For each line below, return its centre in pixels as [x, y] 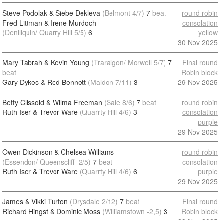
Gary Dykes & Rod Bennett [44, 82]
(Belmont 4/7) [123, 13]
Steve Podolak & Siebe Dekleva [51, 13]
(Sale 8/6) [119, 102]
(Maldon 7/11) [110, 82]
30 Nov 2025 [198, 42]
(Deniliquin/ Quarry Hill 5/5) [44, 32]
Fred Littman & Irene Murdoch [49, 23]
